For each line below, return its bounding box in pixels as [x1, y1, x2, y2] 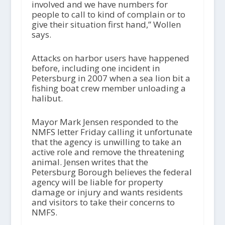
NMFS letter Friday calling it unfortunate [31, 126, 192, 138]
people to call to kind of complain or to [31, 9, 185, 21]
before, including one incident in [31, 62, 160, 74]
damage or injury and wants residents [31, 186, 183, 198]
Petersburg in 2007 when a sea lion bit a [31, 72, 190, 84]
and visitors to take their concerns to [31, 196, 175, 208]
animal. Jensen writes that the [31, 156, 148, 168]
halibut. [31, 92, 63, 104]
